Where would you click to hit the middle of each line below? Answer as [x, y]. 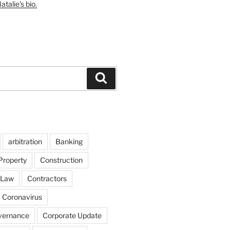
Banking [69, 141]
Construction [61, 160]
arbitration [25, 141]
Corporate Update [72, 215]
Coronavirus [22, 197]
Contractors [47, 178]
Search [121, 78]
